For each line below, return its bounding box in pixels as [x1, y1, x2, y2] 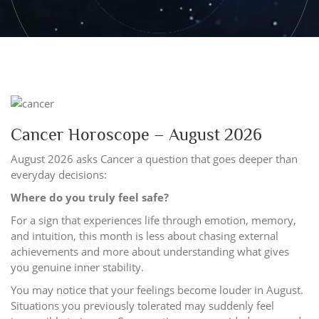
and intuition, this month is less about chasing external [11, 228, 278, 243]
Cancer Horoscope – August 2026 [11, 124, 262, 144]
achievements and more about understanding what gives [11, 244, 289, 258]
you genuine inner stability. [11, 259, 144, 274]
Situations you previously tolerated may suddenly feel [11, 298, 274, 313]
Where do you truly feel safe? [11, 189, 169, 204]
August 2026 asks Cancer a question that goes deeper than [11, 151, 298, 166]
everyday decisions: [11, 167, 107, 182]
